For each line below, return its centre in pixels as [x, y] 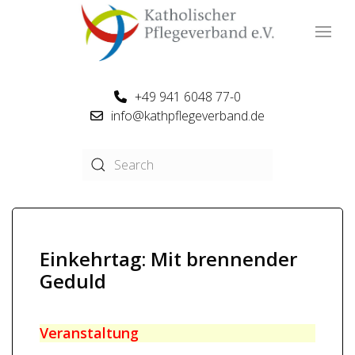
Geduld [73, 281]
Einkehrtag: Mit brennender [168, 259]
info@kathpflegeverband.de [187, 116]
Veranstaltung [89, 333]
